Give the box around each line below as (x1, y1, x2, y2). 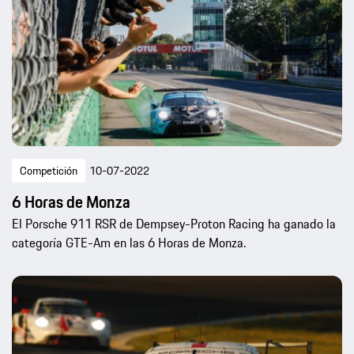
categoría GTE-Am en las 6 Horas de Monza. (12, 232, 246, 252)
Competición (20, 161, 77, 179)
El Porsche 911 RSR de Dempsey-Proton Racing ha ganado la (12, 213, 336, 233)
